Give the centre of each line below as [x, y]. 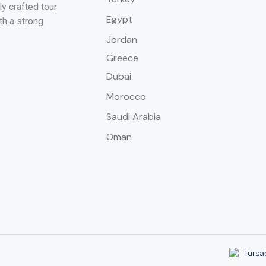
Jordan [121, 39]
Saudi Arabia [133, 117]
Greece [122, 58]
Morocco [126, 96]
